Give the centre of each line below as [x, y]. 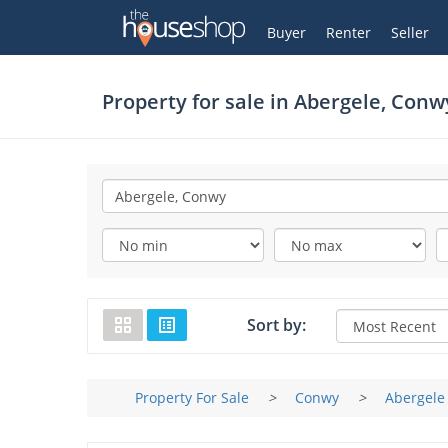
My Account [224, 26]
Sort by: [276, 325]
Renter [348, 32]
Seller [410, 32]
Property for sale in [198, 101]
